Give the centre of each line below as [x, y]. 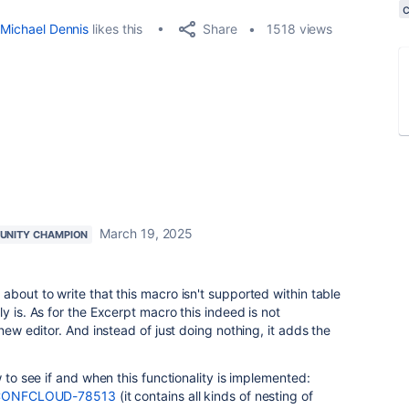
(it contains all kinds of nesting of [214, 396]
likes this [116, 29]
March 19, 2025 [147, 233]
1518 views [300, 29]
